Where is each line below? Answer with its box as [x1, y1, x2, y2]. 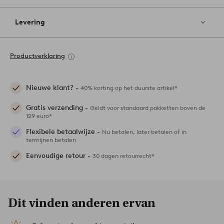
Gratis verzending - [26, 103, 90, 112]
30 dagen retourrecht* [92, 152, 154, 160]
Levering [15, 18, 45, 27]
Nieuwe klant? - [26, 83, 80, 92]
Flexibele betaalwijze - [26, 127, 102, 136]
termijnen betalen [26, 136, 76, 144]
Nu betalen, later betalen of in [102, 128, 186, 136]
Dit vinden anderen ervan [8, 196, 155, 210]
